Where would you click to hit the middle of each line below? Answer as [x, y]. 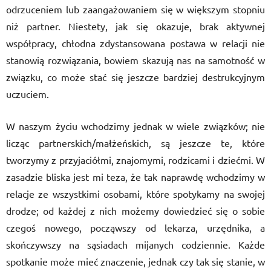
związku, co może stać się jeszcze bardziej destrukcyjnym [135, 77]
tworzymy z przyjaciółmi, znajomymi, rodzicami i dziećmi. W [135, 160]
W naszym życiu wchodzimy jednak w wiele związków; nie [135, 126]
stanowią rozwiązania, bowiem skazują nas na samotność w [135, 60]
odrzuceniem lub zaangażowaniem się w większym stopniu [135, 9]
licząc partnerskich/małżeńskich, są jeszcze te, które [135, 143]
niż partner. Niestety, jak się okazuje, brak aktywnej [135, 26]
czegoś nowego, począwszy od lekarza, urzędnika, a [135, 227]
